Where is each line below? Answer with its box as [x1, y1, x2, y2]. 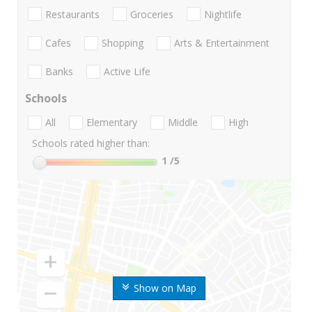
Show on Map [133, 281, 196, 295]
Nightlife [204, 7, 242, 21]
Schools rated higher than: [32, 136, 150, 150]
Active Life [104, 65, 150, 79]
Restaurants [45, 7, 100, 21]
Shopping [102, 36, 143, 49]
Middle [168, 116, 198, 130]
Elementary [86, 116, 137, 130]
